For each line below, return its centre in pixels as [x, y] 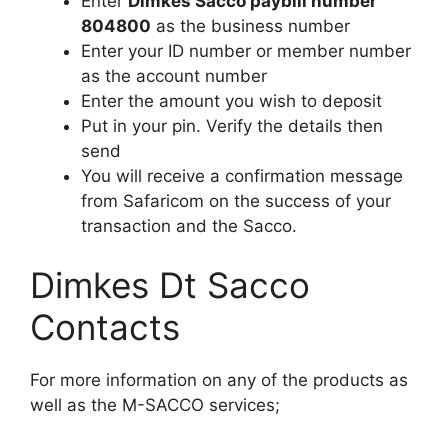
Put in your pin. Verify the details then [232, 125]
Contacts [105, 327]
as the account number [174, 75]
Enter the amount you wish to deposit [231, 100]
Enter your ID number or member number [246, 50]
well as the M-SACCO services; [155, 405]
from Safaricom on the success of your [236, 200]
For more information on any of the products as [219, 380]
